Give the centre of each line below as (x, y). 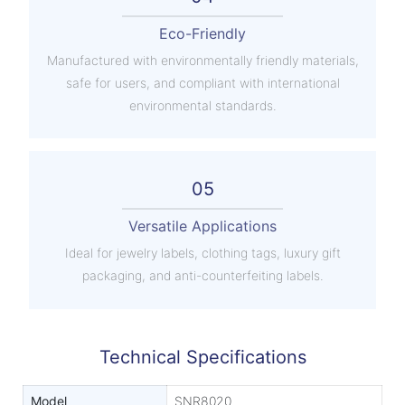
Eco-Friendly (202, 34)
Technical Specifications (202, 358)
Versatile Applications (202, 226)
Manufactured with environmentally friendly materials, (202, 60)
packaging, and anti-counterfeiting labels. (202, 275)
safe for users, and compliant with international (202, 82)
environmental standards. (202, 105)
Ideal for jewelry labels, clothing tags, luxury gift (202, 252)
